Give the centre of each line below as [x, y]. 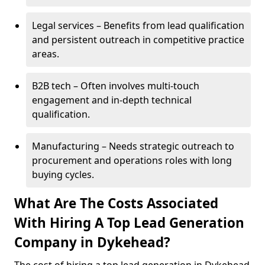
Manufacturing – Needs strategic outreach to [133, 146]
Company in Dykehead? [92, 242]
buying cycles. [63, 174]
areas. [46, 54]
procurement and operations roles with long [132, 160]
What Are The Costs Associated [116, 203]
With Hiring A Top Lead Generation [129, 223]
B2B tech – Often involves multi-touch [116, 86]
